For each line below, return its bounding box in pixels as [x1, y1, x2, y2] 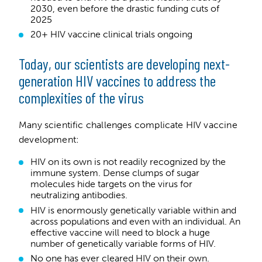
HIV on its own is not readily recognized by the [30, 156, 226, 168]
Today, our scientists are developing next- [19, 54, 230, 73]
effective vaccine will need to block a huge [30, 226, 210, 238]
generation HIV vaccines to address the [19, 71, 216, 90]
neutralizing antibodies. [30, 189, 130, 201]
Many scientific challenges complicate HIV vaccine [19, 119, 237, 131]
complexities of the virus [19, 88, 144, 107]
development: [19, 134, 82, 146]
